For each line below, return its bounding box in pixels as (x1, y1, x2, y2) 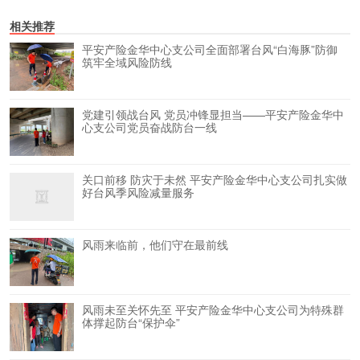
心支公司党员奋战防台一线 (82, 119, 217, 135)
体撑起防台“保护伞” (82, 314, 180, 330)
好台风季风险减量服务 (82, 184, 194, 200)
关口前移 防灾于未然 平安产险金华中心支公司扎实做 (82, 171, 347, 187)
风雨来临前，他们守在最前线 (82, 236, 228, 252)
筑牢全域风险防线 (82, 54, 172, 70)
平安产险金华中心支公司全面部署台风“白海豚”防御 (82, 41, 337, 57)
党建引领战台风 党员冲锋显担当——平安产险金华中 (82, 106, 344, 122)
